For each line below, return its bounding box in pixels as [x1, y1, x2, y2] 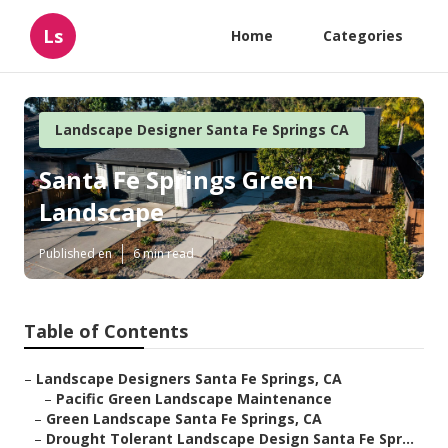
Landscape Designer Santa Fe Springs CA [55, 120, 349, 139]
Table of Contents [24, 319, 188, 344]
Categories [323, 26, 403, 45]
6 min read [133, 245, 194, 263]
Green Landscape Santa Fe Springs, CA [46, 409, 322, 429]
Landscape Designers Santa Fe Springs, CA [36, 369, 342, 389]
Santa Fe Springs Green [39, 163, 314, 197]
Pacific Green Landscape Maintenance [56, 389, 332, 409]
